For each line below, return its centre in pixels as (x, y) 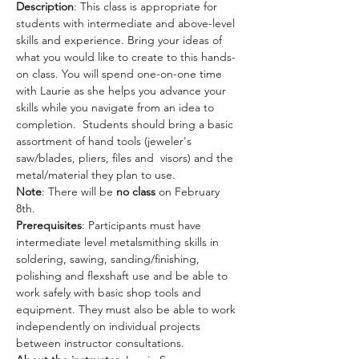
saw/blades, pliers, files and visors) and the (126, 158)
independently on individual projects (110, 326)
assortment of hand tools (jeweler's (105, 141)
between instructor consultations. (100, 343)
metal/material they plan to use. (96, 175)
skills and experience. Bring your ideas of (121, 40)
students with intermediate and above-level (127, 23)
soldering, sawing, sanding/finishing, (109, 259)
